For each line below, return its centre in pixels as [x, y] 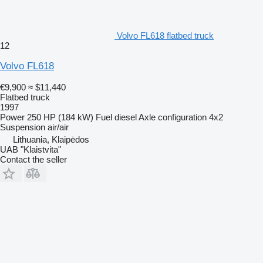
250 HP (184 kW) [60, 117]
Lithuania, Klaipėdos [51, 140]
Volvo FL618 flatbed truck [165, 36]
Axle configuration [173, 117]
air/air [58, 127]
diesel [126, 117]
